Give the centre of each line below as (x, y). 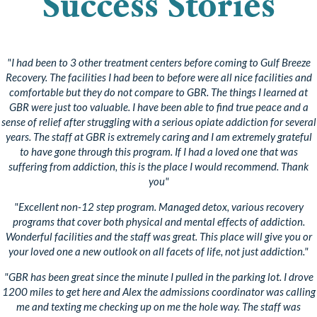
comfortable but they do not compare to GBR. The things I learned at (158, 92)
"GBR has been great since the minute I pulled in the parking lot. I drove (158, 276)
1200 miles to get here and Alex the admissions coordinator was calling (158, 291)
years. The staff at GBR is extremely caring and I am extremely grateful (158, 136)
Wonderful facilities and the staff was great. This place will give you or (158, 236)
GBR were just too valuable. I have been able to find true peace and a (158, 106)
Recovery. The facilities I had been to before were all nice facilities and (158, 77)
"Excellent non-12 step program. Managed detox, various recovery (158, 206)
